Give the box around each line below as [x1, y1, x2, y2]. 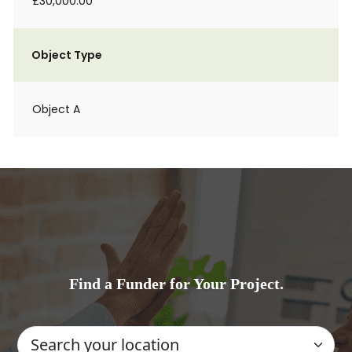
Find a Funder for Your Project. [68, 275, 284, 292]
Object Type [31, 47, 102, 63]
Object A [32, 101, 80, 117]
